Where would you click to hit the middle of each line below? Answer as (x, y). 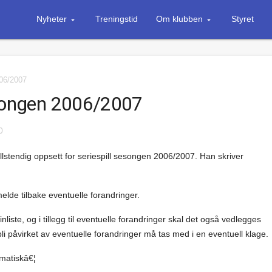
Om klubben (179, 19)
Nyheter (51, 19)
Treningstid (116, 19)
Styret (242, 19)
